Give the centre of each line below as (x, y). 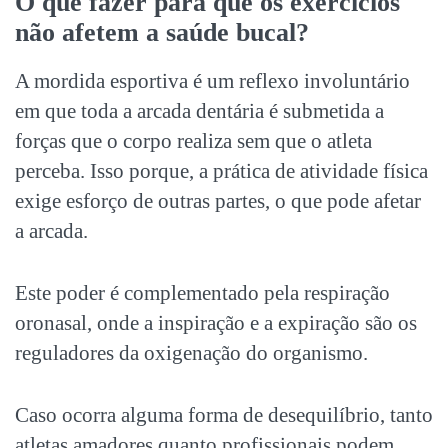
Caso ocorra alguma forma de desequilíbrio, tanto (224, 414)
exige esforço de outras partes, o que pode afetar (218, 200)
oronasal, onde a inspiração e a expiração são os (216, 322)
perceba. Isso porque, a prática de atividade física (221, 170)
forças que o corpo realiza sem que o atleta (193, 140)
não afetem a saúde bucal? (162, 32)
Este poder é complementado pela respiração (202, 292)
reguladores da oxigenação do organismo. (191, 352)
